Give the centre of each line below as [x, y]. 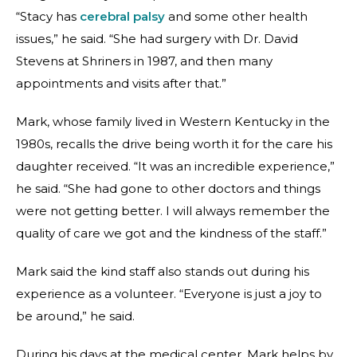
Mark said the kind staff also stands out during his [163, 271]
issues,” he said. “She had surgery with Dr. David [157, 39]
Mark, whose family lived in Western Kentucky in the [173, 122]
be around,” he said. [75, 316]
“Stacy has [48, 16]
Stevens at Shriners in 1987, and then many [144, 61]
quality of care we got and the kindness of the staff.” [171, 233]
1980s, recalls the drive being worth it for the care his [174, 144]
